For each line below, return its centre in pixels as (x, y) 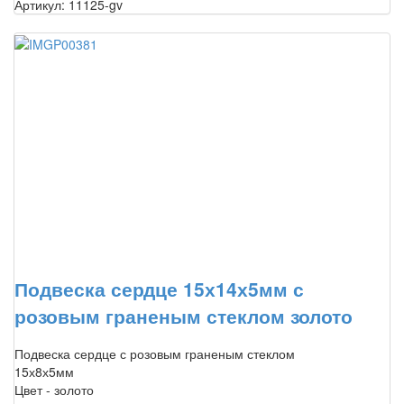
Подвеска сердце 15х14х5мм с (159, 288)
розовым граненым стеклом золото (184, 315)
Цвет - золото (54, 389)
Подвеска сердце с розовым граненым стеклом (155, 353)
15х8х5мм (44, 371)
